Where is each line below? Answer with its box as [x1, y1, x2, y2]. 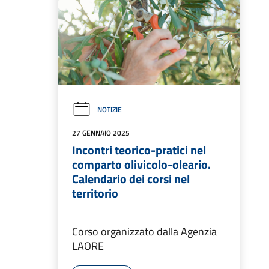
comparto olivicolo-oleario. [72, 155, 211, 174]
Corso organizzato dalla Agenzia [72, 223, 217, 240]
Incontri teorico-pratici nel [72, 141, 206, 160]
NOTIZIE [97, 104, 122, 116]
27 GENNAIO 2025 [72, 127, 130, 139]
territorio [72, 184, 118, 203]
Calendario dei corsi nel [72, 169, 190, 189]
